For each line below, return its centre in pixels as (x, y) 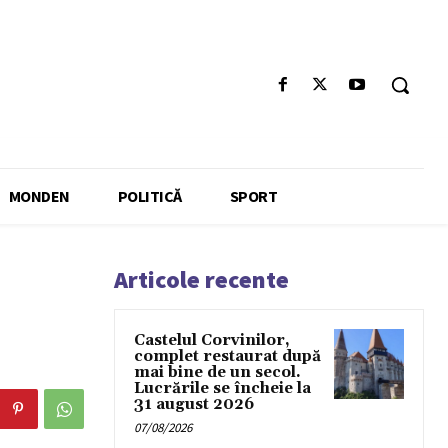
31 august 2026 (194, 405)
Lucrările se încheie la (222, 389)
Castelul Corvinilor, (212, 341)
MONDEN (39, 196)
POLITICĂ (149, 196)
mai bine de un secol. (217, 373)
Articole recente (201, 280)
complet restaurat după (227, 357)
